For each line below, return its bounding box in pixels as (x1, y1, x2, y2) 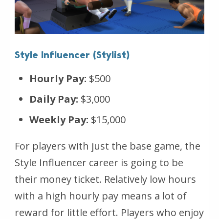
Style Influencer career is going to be (15, 156, 183, 170)
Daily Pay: (29, 92, 78, 106)
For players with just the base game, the (15, 139, 200, 153)
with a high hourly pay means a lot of (15, 189, 187, 203)
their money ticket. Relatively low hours (15, 173, 196, 186)
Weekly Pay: (29, 113, 88, 127)
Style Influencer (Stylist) (15, 49, 130, 61)
